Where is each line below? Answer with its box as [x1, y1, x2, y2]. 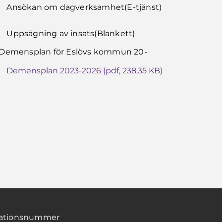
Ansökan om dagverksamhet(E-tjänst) [6, 2, 162, 12]
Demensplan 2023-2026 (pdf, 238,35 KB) [6, 66, 163, 75]
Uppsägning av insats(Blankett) [6, 29, 135, 38]
